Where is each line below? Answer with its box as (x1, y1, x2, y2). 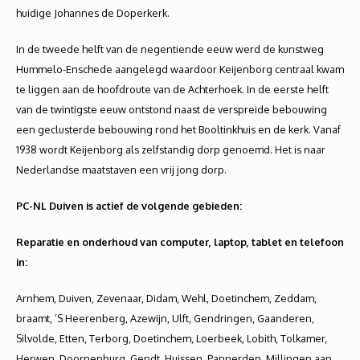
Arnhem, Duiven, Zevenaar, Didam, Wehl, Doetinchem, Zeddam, (16, 292, 317, 305)
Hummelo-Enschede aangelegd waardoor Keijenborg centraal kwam (16, 63, 344, 76)
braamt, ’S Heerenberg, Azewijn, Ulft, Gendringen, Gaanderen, (16, 312, 314, 325)
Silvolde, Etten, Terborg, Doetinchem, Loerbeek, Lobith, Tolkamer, (16, 332, 327, 345)
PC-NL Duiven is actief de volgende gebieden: (16, 199, 242, 212)
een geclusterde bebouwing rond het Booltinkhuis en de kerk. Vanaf (16, 123, 341, 136)
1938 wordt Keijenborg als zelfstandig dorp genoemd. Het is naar (16, 143, 325, 156)
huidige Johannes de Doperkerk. (16, 6, 170, 19)
